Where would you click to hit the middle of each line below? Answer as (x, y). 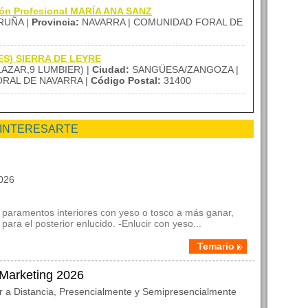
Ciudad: (111, 69)
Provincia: (55, 22)
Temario (216, 246)
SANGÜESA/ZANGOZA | (184, 69)
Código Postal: (126, 80)
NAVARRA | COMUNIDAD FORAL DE (161, 22)
